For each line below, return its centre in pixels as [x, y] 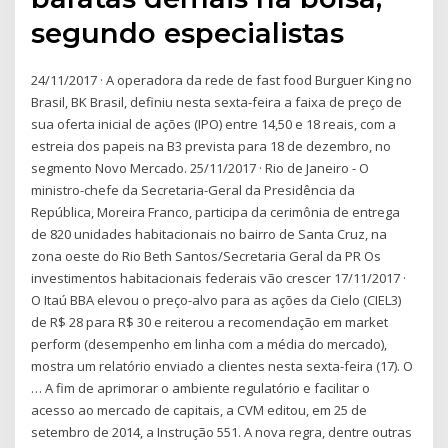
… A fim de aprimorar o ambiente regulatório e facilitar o [201, 387]
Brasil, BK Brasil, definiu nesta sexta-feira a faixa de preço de [217, 101]
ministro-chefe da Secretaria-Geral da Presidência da [193, 189]
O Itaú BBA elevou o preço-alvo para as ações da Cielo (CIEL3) [216, 299]
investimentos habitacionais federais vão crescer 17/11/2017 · [219, 277]
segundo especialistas [188, 32]
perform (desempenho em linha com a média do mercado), [209, 343]
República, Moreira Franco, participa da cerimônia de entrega [216, 211]
